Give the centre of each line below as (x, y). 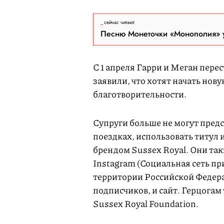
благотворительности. (140, 94)
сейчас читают (119, 22)
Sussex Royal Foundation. (146, 203)
